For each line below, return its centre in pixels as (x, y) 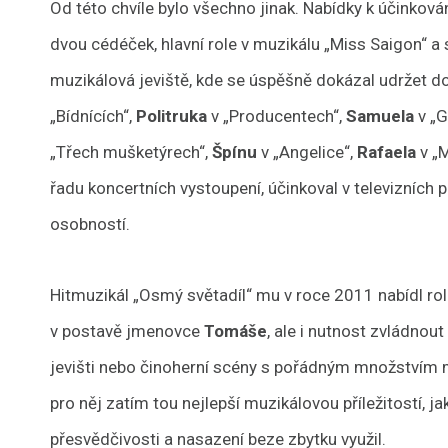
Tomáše (236, 331)
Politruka (172, 116)
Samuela (380, 116)
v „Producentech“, (277, 116)
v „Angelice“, (307, 152)
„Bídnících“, (93, 116)
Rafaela (387, 152)
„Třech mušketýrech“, (131, 152)
